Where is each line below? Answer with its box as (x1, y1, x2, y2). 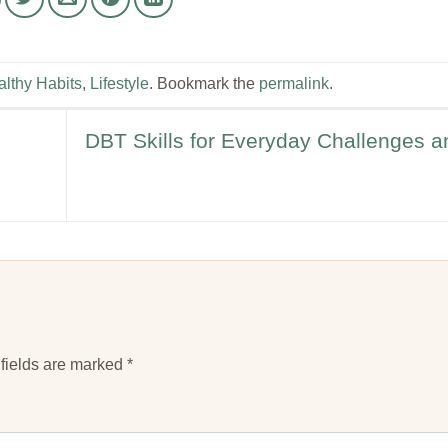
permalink (258, 75, 329, 93)
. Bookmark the (148, 75, 259, 93)
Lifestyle (89, 75, 149, 93)
